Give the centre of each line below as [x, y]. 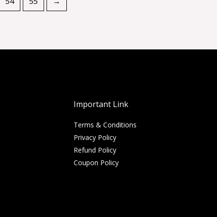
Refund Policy [95, 150]
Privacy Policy [95, 137]
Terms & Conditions [105, 124]
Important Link [101, 104]
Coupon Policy [96, 162]
